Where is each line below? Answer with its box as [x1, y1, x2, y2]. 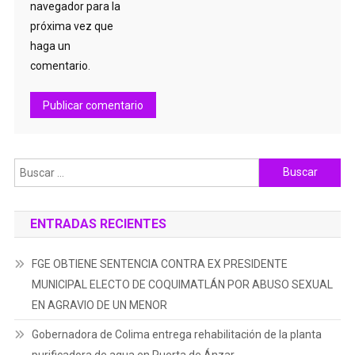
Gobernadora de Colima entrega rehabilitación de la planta [31, 327, 322, 341]
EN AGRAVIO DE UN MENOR [31, 298, 167, 311]
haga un [29, 39, 71, 52]
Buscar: [258, 160, 296, 174]
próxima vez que [29, 19, 113, 32]
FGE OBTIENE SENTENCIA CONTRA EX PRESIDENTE [31, 257, 288, 270]
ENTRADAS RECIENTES [29, 216, 166, 231]
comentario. [29, 59, 90, 72]
